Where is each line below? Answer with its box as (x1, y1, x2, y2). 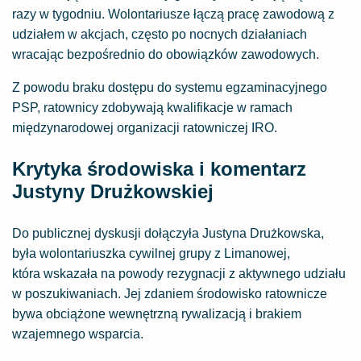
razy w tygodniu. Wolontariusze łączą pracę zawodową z (12, 7, 334, 21)
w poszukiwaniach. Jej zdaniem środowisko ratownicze (12, 287, 327, 301)
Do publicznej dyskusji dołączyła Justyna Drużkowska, (12, 226, 324, 240)
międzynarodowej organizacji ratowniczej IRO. (12, 121, 280, 135)
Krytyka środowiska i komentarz (12, 158, 306, 180)
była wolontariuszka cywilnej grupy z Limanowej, (12, 247, 290, 260)
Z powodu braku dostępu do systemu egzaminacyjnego (12, 81, 327, 94)
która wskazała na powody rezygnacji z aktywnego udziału (12, 267, 346, 280)
